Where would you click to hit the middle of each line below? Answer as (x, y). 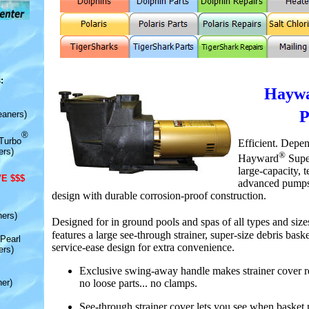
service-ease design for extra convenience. (143, 247)
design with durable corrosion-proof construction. (159, 196)
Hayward (258, 159)
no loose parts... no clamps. (138, 283)
